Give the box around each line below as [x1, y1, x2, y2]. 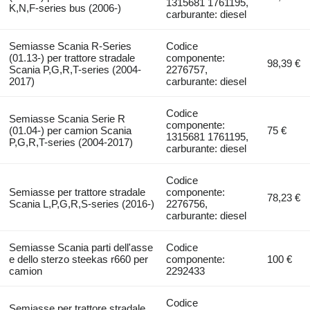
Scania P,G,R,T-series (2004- [8, 64, 141, 76]
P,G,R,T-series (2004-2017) [8, 136, 133, 149]
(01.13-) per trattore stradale [8, 52, 135, 64]
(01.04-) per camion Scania [8, 125, 131, 137]
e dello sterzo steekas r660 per [8, 253, 148, 266]
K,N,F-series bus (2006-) [8, 2, 121, 15]
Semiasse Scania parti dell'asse [8, 241, 153, 254]
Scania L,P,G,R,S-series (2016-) [8, 198, 154, 210]
